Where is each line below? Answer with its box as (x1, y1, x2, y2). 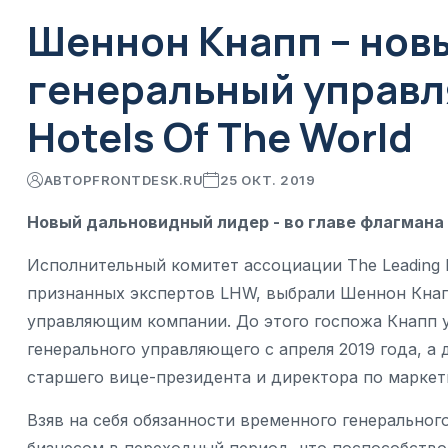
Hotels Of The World (27, 109, 413, 164)
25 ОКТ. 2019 (219, 172, 316, 189)
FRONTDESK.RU (92, 172, 204, 189)
